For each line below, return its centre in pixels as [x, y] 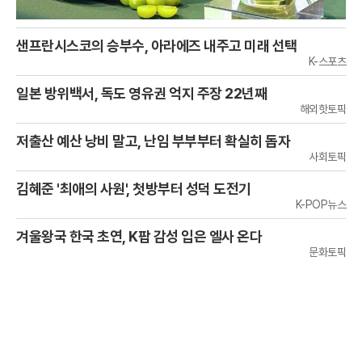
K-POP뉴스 [320, 205]
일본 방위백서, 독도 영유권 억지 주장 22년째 [141, 94]
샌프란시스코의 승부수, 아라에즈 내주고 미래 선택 [157, 46]
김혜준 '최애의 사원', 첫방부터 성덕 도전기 [134, 189]
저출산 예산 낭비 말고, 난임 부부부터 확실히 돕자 [153, 141]
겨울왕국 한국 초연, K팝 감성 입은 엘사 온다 [139, 237]
